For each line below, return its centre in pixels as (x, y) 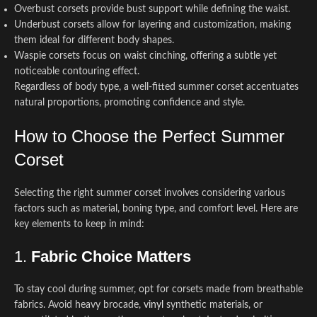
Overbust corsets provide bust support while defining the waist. (152, 9)
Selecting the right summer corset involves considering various (150, 193)
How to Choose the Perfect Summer (149, 136)
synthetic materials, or (213, 305)
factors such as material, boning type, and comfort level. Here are (156, 209)
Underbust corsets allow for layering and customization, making (152, 25)
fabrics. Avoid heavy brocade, (79, 305)
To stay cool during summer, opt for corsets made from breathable (158, 289)
